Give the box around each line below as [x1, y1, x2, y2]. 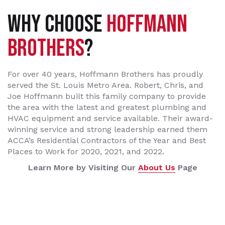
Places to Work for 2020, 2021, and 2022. [8, 146, 164, 156]
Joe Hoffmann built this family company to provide [8, 91, 206, 101]
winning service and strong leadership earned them [8, 124, 207, 134]
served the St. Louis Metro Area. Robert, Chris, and [8, 80, 203, 90]
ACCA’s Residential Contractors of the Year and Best [8, 135, 206, 145]
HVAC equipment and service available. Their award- [8, 113, 213, 123]
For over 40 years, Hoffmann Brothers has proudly [8, 69, 203, 79]
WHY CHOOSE [8, 10, 106, 39]
